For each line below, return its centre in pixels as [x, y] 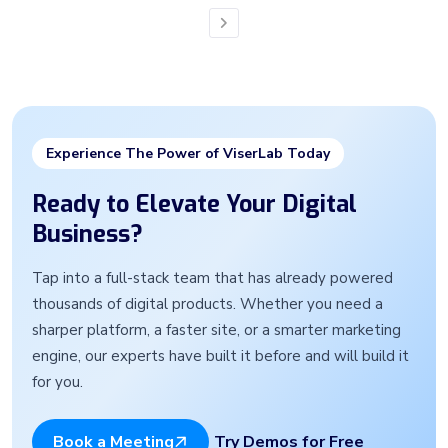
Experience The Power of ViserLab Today [188, 154]
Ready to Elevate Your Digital [194, 204]
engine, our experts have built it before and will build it [220, 356]
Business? [87, 234]
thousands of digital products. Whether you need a [207, 304]
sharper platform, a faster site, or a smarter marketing [216, 330]
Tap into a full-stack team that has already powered [212, 278]
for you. [57, 382]
